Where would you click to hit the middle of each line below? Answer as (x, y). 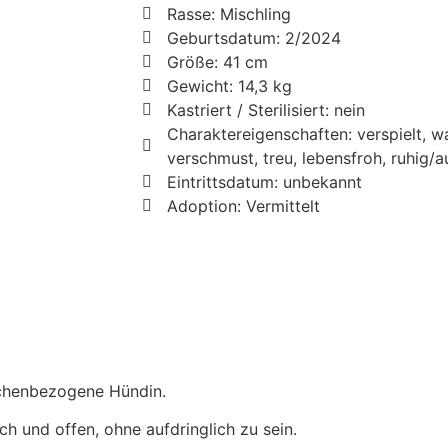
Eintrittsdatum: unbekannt (264, 182)
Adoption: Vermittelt (243, 206)
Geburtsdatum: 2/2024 (254, 38)
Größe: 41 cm (217, 62)
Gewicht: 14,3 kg (229, 86)
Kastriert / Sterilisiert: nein (266, 110)
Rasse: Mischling (229, 14)
